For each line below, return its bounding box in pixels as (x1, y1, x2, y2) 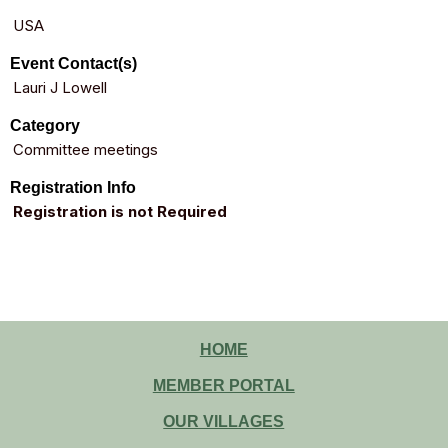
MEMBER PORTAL (152, 377, 295, 394)
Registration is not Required (13, 202, 227, 221)
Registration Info (10, 179, 136, 196)
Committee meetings (13, 140, 158, 159)
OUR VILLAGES (163, 413, 285, 430)
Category (10, 117, 80, 134)
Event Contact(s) (10, 55, 137, 72)
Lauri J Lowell (13, 78, 107, 97)
